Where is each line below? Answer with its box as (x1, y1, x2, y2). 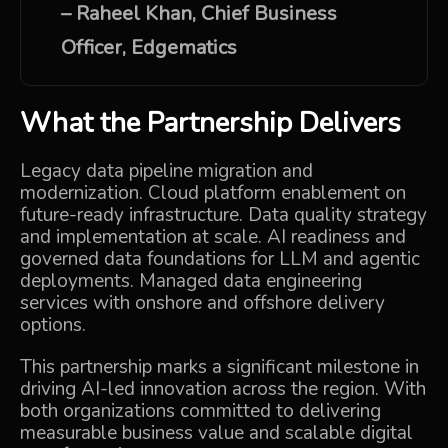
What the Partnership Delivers (20, 104, 401, 142)
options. (20, 312, 86, 338)
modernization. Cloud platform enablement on (20, 180, 406, 206)
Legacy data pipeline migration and (20, 158, 313, 184)
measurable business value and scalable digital (20, 420, 413, 446)
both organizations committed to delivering (20, 398, 381, 424)
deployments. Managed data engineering (20, 268, 362, 294)
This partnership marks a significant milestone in (20, 354, 419, 380)
